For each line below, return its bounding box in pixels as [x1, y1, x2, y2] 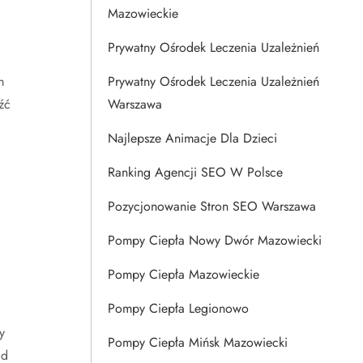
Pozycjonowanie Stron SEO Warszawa [108, 197, 316, 216]
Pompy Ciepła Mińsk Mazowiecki [108, 333, 288, 352]
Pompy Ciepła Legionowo [108, 299, 249, 318]
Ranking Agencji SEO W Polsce [108, 163, 283, 181]
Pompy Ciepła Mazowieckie [108, 265, 259, 284]
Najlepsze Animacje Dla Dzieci [108, 129, 277, 147]
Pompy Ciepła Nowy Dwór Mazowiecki [108, 231, 322, 250]
